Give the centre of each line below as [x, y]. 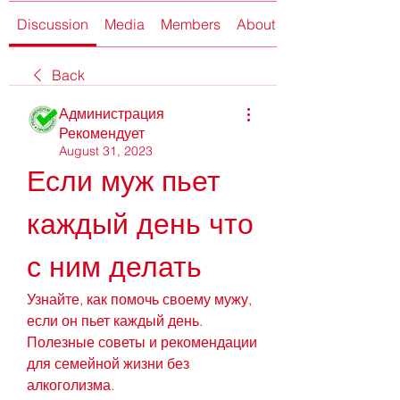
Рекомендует [102, 133]
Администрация [112, 113]
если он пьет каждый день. [115, 320]
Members [191, 24]
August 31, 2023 [106, 150]
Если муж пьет [124, 180]
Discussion [53, 24]
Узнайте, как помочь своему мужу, [139, 299]
